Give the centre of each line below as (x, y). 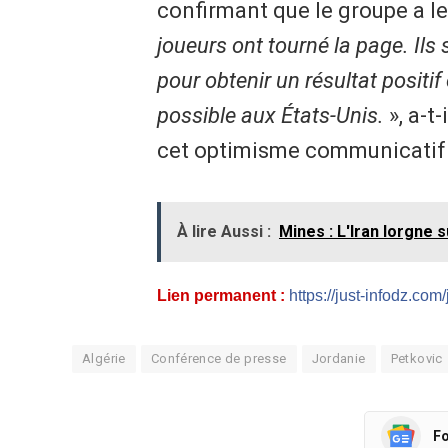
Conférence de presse (218, 359)
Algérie (104, 359)
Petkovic (416, 359)
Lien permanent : (220, 296)
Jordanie (338, 359)
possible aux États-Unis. (270, 116)
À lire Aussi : (223, 232)
